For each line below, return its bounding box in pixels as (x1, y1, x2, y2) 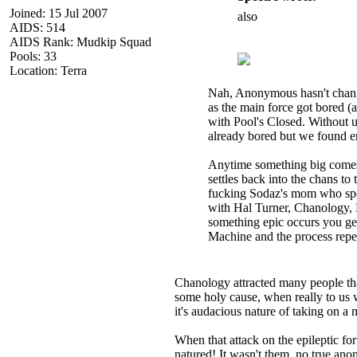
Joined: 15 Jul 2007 (10, 6, 108, 20)
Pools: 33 (10, 49, 57, 63)
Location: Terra (10, 63, 87, 77)
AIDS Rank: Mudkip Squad (10, 34, 151, 49)
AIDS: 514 (10, 20, 65, 34)
